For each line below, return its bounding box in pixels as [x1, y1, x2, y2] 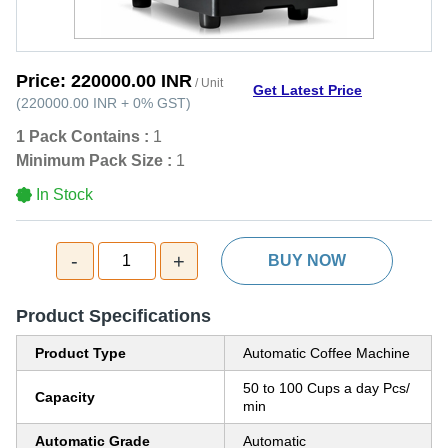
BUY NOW [267, 252, 346, 269]
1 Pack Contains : [16, 128, 149, 145]
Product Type [35, 345, 126, 361]
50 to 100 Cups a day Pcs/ [243, 380, 410, 396]
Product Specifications [16, 306, 211, 326]
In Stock [36, 186, 93, 203]
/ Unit [192, 76, 223, 90]
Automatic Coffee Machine [243, 345, 410, 361]
